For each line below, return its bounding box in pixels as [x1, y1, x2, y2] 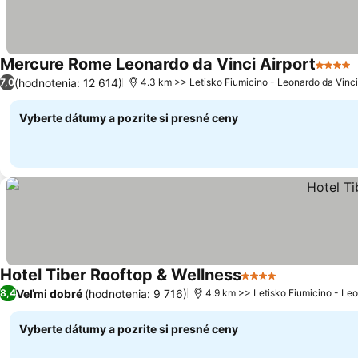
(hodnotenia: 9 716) [85, 286, 187, 300]
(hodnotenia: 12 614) [14, 75, 122, 89]
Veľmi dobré [16, 286, 82, 300]
